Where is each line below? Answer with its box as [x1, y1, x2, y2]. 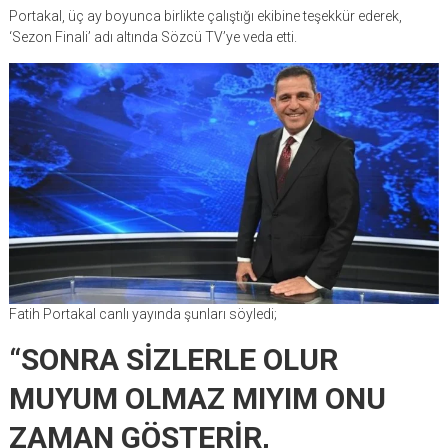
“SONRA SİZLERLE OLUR [8, 342, 338, 377]
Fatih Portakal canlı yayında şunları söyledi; [8, 306, 277, 322]
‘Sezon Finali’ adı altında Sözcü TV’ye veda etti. [8, 29, 297, 46]
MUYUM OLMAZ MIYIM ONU [8, 381, 386, 416]
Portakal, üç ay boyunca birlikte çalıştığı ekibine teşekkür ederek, [8, 8, 402, 25]
